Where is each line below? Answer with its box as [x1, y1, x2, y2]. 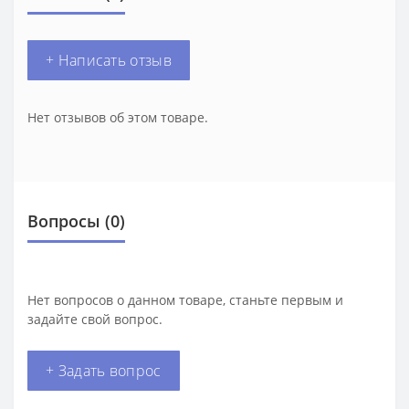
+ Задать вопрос [46, 360, 162, 381]
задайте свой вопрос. [27, 309, 163, 328]
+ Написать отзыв [46, 49, 172, 70]
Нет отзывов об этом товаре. [27, 108, 208, 126]
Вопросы [27, 209, 100, 232]
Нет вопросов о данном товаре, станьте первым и [27, 290, 343, 309]
